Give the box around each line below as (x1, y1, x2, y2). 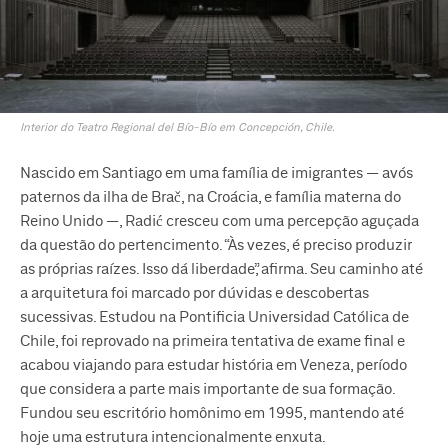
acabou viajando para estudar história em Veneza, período (20, 357, 407, 373)
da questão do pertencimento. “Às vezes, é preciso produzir (20, 237, 412, 253)
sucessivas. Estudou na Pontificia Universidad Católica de (20, 309, 409, 325)
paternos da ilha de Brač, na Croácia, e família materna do (20, 189, 401, 205)
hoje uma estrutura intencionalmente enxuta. (20, 429, 326, 445)
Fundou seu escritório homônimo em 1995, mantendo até (20, 405, 404, 421)
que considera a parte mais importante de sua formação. (20, 381, 395, 397)
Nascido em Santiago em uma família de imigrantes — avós (20, 165, 413, 181)
